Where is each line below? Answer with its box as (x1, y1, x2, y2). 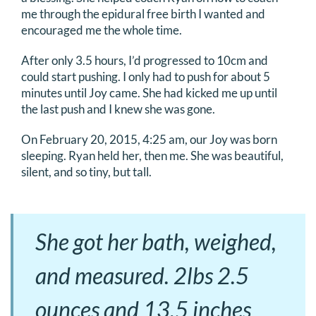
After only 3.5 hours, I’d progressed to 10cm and (21, 53, 268, 68)
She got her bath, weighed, (35, 228, 276, 256)
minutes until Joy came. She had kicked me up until (21, 85, 277, 101)
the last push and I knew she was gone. (21, 102, 215, 117)
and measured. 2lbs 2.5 (35, 262, 249, 290)
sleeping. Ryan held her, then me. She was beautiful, (21, 148, 284, 164)
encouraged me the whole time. (21, 23, 182, 38)
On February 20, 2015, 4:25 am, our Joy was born (21, 132, 277, 147)
